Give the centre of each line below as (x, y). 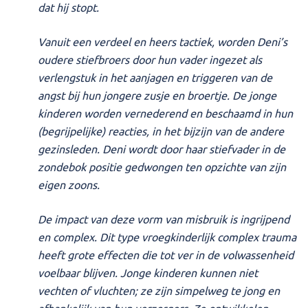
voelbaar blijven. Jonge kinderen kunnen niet (148, 273)
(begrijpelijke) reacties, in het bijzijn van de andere (161, 131)
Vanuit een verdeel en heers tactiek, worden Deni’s (163, 42)
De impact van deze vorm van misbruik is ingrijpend (164, 219)
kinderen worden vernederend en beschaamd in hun (165, 113)
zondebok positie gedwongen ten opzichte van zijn (162, 167)
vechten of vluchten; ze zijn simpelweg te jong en (159, 290)
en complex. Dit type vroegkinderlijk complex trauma (167, 237)
